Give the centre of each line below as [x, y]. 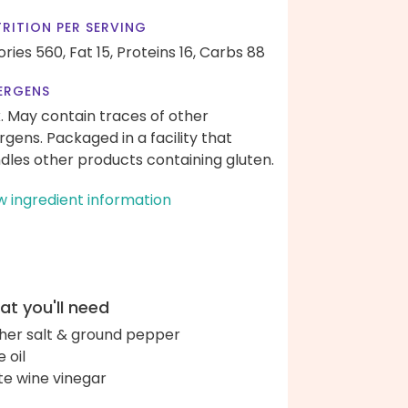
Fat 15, [91, 52]
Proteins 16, [156, 52]
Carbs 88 [232, 52]
